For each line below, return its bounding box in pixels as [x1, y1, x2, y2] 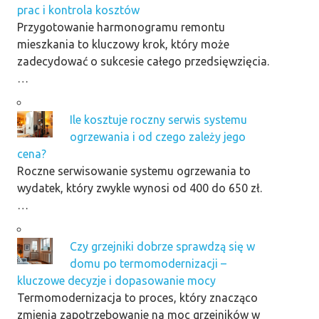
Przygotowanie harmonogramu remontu [17, 20, 225, 33]
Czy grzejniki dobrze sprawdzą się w [70, 239, 255, 253]
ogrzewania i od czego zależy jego [70, 130, 246, 143]
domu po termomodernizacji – [70, 256, 226, 270]
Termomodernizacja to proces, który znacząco [17, 291, 258, 304]
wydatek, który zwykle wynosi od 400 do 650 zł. [17, 181, 262, 194]
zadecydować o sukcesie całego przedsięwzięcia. [17, 54, 269, 68]
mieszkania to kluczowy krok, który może [17, 37, 229, 51]
